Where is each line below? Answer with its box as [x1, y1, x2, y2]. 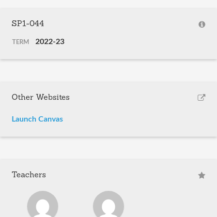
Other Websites [12, 94, 70, 102]
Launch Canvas [12, 115, 63, 123]
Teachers [12, 171, 46, 179]
